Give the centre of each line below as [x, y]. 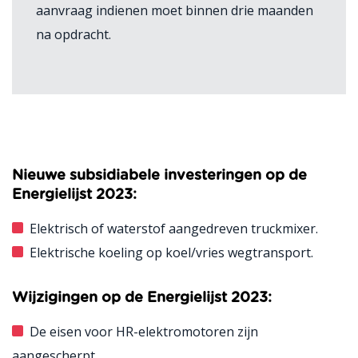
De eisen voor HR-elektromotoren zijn [143, 332]
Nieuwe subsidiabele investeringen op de [159, 176]
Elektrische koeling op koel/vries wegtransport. [171, 253]
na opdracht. [74, 34]
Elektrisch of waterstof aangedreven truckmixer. [173, 229]
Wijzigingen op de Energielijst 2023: [142, 298]
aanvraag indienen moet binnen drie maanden [175, 10]
